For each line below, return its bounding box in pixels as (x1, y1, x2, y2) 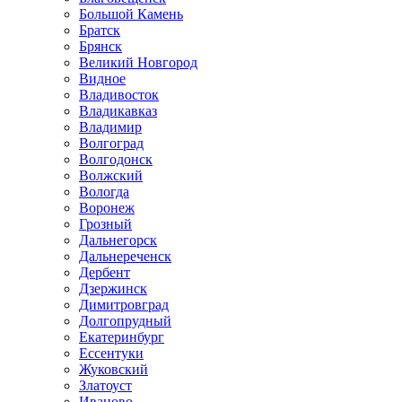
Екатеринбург (79, 329, 164, 345)
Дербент (79, 265, 130, 280)
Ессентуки (79, 345, 144, 361)
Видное (79, 71, 126, 86)
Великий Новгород (79, 55, 197, 70)
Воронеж (79, 200, 135, 215)
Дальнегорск (79, 232, 157, 248)
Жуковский (79, 362, 148, 377)
